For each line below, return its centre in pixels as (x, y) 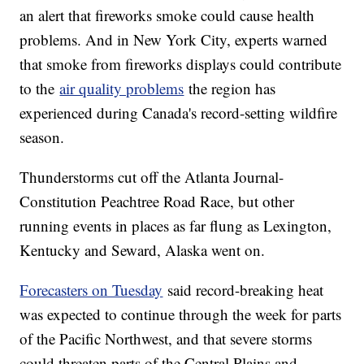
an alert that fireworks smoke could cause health (167, 15)
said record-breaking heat (243, 290)
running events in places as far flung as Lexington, (176, 226)
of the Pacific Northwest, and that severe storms (166, 339)
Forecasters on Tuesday (91, 290)
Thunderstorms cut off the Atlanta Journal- (152, 177)
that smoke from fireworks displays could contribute (181, 64)
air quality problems (122, 89)
